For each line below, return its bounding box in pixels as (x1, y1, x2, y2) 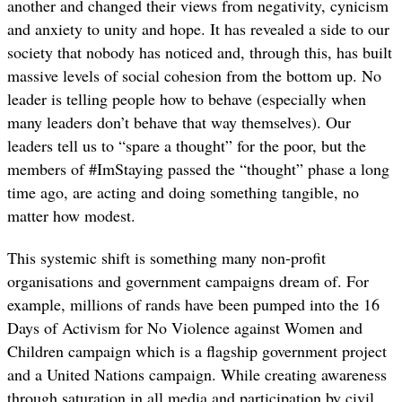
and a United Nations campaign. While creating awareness (7, 363, 387, 385)
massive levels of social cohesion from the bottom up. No (7, 65, 381, 87)
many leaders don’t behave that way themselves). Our (7, 111, 351, 134)
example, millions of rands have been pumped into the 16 (7, 293, 380, 315)
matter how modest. (7, 205, 135, 227)
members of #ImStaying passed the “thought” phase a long (7, 158, 389, 180)
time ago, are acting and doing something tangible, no (7, 181, 359, 204)
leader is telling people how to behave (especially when (7, 88, 366, 110)
